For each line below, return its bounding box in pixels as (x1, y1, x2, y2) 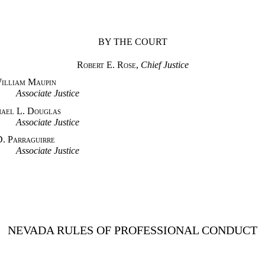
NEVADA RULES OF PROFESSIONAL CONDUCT (8, 223, 257, 237)
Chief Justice (140, 59, 189, 70)
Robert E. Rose (76, 59, 136, 70)
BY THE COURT (98, 37, 167, 47)
